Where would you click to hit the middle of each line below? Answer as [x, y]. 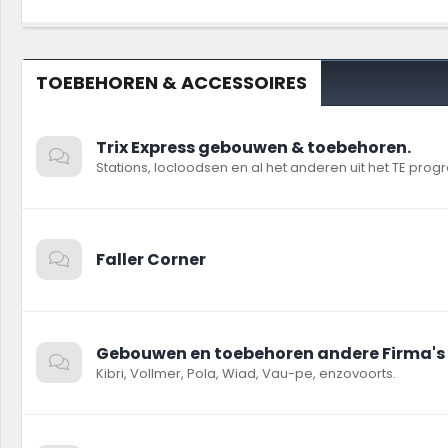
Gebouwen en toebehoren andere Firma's [270, 353]
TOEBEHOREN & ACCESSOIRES [171, 82]
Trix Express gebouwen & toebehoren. [253, 147]
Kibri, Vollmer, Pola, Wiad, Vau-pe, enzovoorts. [246, 373]
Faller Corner [151, 259]
